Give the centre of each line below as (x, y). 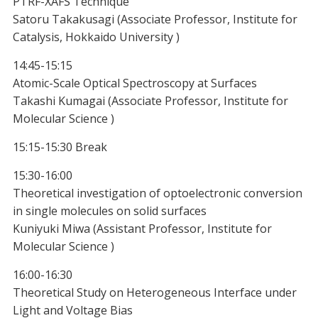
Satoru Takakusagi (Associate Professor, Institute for (155, 19)
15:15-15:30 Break (60, 147)
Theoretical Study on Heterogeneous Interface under (154, 292)
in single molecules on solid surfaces (109, 210)
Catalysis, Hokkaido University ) (96, 37)
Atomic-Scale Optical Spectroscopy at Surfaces (135, 83)
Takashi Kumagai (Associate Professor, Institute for (150, 100)
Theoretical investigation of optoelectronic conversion (157, 193)
